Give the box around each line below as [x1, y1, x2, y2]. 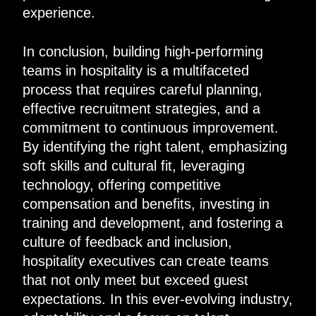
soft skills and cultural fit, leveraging [22, 157, 245, 174]
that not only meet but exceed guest [22, 272, 248, 288]
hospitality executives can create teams [22, 253, 269, 269]
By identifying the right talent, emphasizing [22, 138, 287, 154]
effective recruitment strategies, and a [22, 100, 260, 116]
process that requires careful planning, [22, 81, 262, 97]
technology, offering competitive [22, 176, 221, 193]
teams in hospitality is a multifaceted [22, 62, 249, 78]
